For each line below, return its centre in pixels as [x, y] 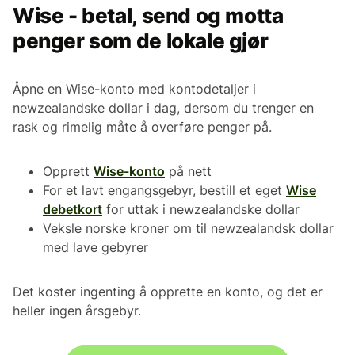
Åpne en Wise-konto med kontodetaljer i [134, 89]
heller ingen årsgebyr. [77, 311]
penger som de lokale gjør [141, 41]
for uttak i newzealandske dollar [201, 210]
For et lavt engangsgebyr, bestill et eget [164, 191]
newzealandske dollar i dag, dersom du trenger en [163, 108]
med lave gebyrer [95, 248]
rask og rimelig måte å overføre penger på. [142, 127]
